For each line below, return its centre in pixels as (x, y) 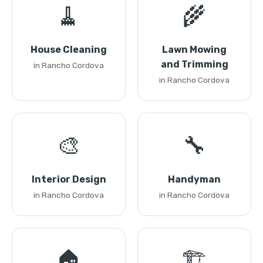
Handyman (194, 179)
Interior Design (69, 179)
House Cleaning (69, 50)
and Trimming (194, 64)
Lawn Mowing (194, 50)
